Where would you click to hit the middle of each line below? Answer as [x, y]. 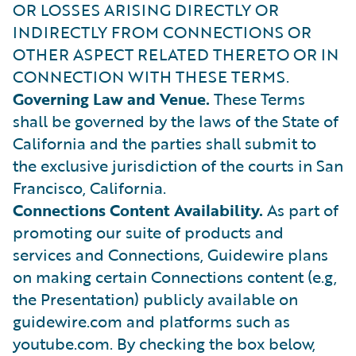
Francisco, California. [89, 188]
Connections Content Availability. [138, 210]
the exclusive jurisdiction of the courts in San [178, 165]
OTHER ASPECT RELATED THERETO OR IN [176, 54]
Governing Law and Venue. [111, 99]
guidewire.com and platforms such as [151, 321]
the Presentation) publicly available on [155, 299]
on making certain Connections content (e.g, [175, 277]
